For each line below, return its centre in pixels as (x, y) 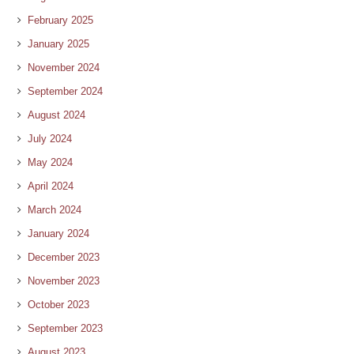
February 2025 (60, 20)
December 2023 (64, 257)
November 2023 (64, 281)
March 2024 (55, 209)
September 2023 (65, 328)
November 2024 (64, 67)
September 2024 (65, 91)
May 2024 (50, 162)
